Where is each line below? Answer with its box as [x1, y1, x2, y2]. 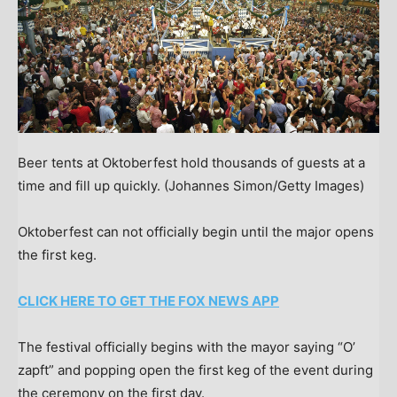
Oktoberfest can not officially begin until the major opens [18, 222, 374, 240]
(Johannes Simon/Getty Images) [164, 176, 364, 194]
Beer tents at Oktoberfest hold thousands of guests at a [18, 153, 365, 171]
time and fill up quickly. [18, 176, 160, 194]
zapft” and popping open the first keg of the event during [18, 361, 373, 378]
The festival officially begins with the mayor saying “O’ [18, 338, 355, 355]
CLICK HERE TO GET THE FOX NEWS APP [18, 292, 279, 309]
